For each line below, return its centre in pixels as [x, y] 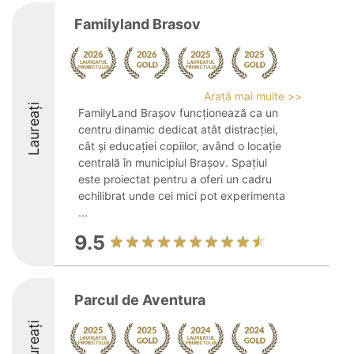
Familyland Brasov [137, 24]
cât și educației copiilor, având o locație [180, 146]
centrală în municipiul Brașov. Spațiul [173, 162]
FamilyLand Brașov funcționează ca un [178, 113]
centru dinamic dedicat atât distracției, [178, 129]
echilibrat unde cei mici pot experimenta [182, 196]
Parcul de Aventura [140, 300]
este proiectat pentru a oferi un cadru [175, 179]
